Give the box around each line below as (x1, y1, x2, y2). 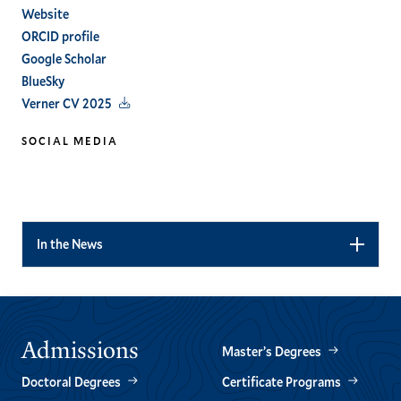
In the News (37, 235, 103, 253)
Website (21, 5, 69, 23)
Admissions (21, 335, 139, 366)
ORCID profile (21, 28, 99, 46)
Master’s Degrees (222, 342, 321, 360)
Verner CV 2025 (21, 95, 112, 113)
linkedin (27, 151, 104, 181)
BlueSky (21, 73, 64, 90)
